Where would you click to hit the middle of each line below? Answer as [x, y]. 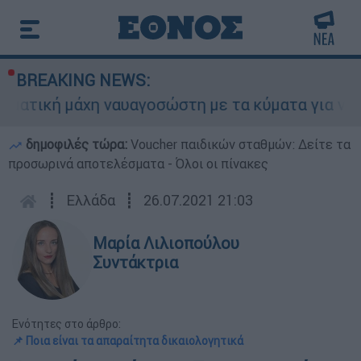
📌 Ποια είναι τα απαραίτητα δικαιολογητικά [128, 341]
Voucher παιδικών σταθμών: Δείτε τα [241, 144]
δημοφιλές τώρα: [77, 144]
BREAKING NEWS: [83, 80]
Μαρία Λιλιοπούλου [166, 243]
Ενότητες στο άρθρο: [66, 324]
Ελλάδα [91, 200]
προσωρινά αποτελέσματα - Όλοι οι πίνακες [138, 164]
